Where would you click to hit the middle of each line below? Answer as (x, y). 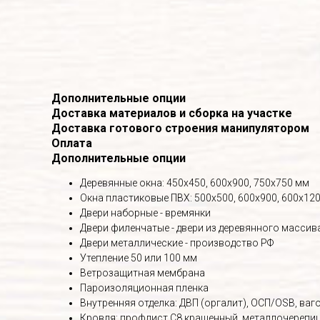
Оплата (72, 143)
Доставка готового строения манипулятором (180, 128)
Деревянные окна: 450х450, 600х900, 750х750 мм (195, 182)
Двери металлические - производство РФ (177, 242)
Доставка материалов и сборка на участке (172, 113)
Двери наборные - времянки (145, 212)
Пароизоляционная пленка (144, 287)
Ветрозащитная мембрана (142, 272)
